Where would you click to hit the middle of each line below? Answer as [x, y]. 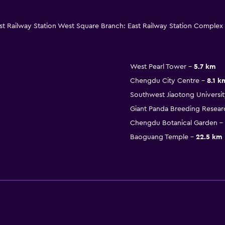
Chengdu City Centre [164, 81]
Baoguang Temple [159, 137]
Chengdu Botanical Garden [174, 123]
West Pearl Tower [158, 67]
